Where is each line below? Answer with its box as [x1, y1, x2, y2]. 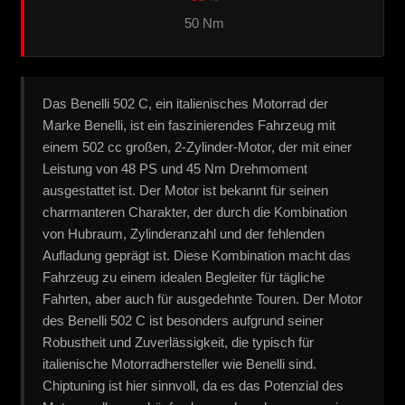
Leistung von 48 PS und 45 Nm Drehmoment [42, 160, 307, 176]
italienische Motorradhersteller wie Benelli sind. [42, 355, 316, 372]
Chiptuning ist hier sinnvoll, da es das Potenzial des [42, 377, 344, 393]
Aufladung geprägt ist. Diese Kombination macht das [42, 247, 351, 263]
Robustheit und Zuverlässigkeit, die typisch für [42, 334, 314, 350]
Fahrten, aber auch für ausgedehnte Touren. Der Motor [42, 290, 363, 306]
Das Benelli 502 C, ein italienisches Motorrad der [42, 95, 328, 111]
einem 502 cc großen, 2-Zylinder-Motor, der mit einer [42, 138, 352, 155]
